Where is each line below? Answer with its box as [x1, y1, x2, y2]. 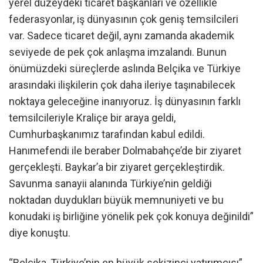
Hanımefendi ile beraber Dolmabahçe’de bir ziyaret [9, 144, 241, 157]
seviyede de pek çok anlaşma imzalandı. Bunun [9, 46, 227, 58]
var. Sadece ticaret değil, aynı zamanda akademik [9, 29, 234, 42]
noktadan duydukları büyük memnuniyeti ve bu [9, 194, 224, 206]
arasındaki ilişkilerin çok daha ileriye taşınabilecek [9, 79, 235, 91]
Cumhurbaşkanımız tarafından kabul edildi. [9, 128, 205, 140]
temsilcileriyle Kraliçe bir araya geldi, [9, 112, 176, 124]
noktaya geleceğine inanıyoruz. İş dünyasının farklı [9, 95, 241, 107]
